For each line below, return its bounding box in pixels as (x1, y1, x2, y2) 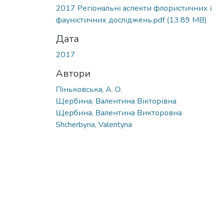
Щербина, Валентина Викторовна (56, 107, 182, 118)
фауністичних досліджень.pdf (56, 14, 167, 25)
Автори (56, 66, 90, 80)
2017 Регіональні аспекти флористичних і (56, 2, 212, 14)
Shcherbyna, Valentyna (56, 119, 132, 130)
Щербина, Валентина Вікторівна (56, 95, 176, 107)
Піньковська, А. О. (56, 84, 122, 95)
